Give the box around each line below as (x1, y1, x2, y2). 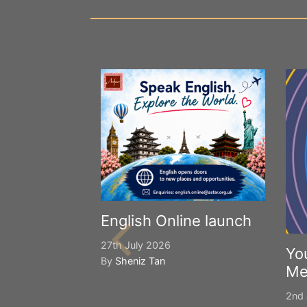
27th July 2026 (101, 239, 171, 251)
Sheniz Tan (115, 255, 165, 267)
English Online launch (101, 212, 251, 230)
